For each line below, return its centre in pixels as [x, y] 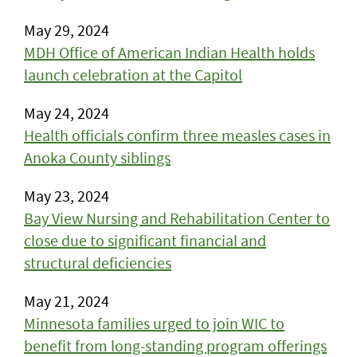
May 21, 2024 [67, 301]
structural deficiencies [98, 263]
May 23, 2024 [67, 196]
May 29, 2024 [67, 30]
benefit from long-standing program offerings [175, 345]
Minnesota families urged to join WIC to [154, 323]
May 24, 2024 [67, 113]
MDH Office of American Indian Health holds [169, 52]
